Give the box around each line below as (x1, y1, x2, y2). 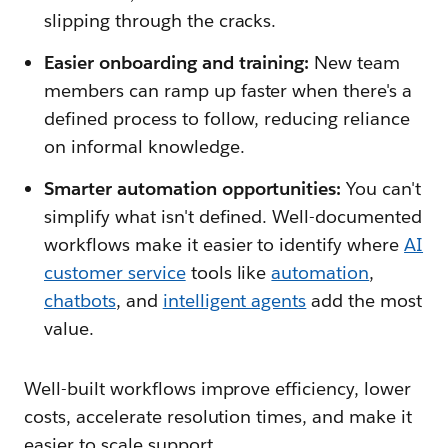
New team (314, 51, 401, 75)
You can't (346, 177, 422, 201)
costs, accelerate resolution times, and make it (24, 405, 412, 429)
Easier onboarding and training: (44, 51, 315, 75)
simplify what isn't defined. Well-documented (44, 205, 423, 229)
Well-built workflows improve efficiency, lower (24, 377, 412, 401)
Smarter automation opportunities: (44, 177, 347, 201)
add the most (306, 289, 423, 313)
